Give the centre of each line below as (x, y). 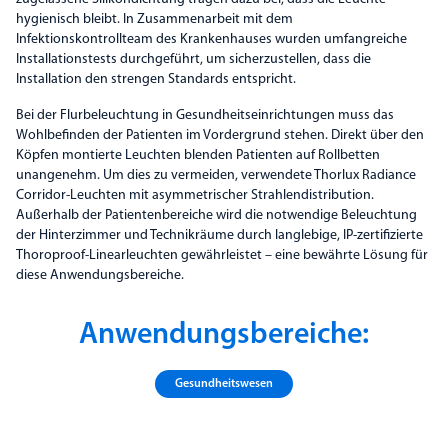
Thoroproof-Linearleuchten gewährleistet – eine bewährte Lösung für (222, 255)
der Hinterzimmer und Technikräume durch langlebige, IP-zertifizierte (219, 235)
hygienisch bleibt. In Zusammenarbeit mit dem (154, 19)
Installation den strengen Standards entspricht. (156, 79)
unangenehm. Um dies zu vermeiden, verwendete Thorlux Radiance (216, 175)
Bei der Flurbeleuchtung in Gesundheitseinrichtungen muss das (205, 115)
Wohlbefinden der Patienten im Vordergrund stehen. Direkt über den (220, 135)
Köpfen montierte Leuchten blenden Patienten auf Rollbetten (198, 155)
